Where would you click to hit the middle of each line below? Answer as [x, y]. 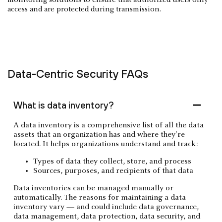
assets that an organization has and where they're [99, 135]
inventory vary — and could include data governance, [106, 207]
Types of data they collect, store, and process [112, 162]
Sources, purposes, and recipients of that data [113, 171]
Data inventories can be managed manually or [93, 188]
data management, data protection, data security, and [107, 217]
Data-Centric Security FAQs [78, 74]
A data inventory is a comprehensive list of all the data [109, 125]
